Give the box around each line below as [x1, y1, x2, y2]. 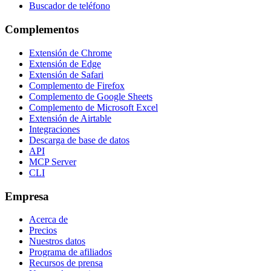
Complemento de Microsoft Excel [29, 102, 158, 113]
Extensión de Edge [29, 58, 101, 69]
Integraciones [29, 123, 80, 134]
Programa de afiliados [29, 247, 112, 258]
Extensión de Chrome [29, 47, 112, 58]
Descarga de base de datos [29, 134, 129, 145]
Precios [29, 225, 57, 236]
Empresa [5, 189, 49, 203]
